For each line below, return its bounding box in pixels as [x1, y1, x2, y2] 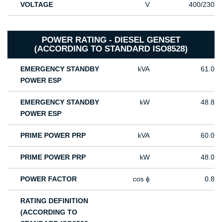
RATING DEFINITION [20, 197, 89, 205]
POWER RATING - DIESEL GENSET [42, 35, 180, 45]
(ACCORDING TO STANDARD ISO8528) [34, 44, 188, 54]
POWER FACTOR [20, 175, 77, 183]
